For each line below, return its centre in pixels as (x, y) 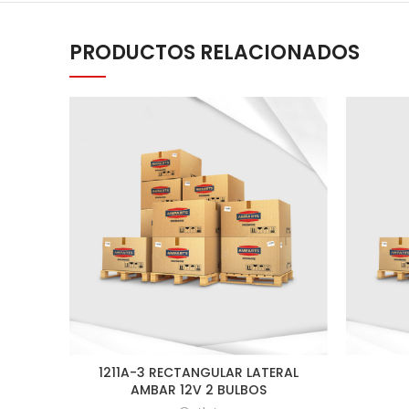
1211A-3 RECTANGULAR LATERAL (199, 372)
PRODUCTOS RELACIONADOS (215, 52)
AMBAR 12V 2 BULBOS (199, 390)
